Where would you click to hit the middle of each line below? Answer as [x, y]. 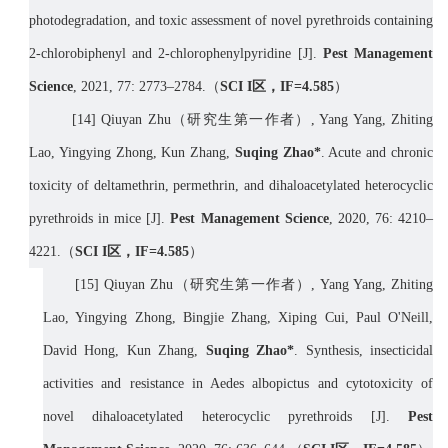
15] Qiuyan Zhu [127, 285]
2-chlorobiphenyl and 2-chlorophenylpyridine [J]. [176, 54]
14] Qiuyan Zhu [123, 120]
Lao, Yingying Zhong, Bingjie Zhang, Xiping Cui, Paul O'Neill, [238, 318]
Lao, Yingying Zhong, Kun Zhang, [132, 153]
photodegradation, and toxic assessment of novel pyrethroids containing [231, 21]
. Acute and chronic [377, 153]
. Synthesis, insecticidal [364, 351]
